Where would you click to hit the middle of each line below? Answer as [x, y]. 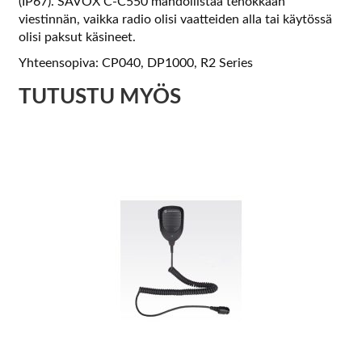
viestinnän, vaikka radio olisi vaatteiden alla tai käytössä [175, 19]
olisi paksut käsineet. [77, 37]
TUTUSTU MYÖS [99, 97]
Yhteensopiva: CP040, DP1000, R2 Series [135, 63]
